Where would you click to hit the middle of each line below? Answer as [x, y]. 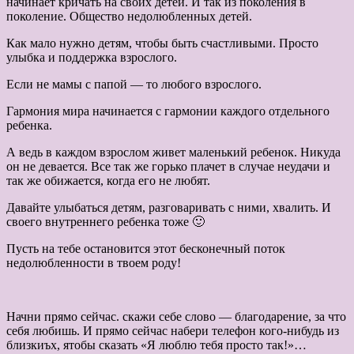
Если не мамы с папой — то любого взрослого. [134, 85]
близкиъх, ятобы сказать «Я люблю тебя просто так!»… [156, 345]
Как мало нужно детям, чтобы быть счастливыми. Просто [162, 43]
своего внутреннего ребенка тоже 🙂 [105, 222]
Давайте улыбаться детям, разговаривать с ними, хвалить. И [169, 208]
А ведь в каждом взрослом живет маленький [128, 153]
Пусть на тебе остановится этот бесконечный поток [146, 249]
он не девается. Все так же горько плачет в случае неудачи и [168, 167]
